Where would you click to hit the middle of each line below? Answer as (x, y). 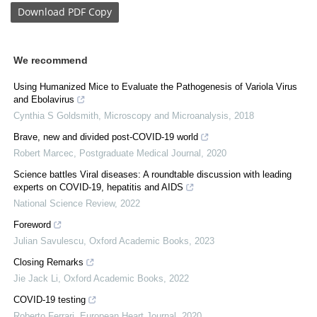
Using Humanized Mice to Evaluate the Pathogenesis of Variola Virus (155, 86)
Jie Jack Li (36, 278)
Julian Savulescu (48, 241)
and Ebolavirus (44, 99)
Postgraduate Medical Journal (140, 153)
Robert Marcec (44, 153)
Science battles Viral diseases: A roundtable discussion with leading (152, 174)
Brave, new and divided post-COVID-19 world (106, 137)
